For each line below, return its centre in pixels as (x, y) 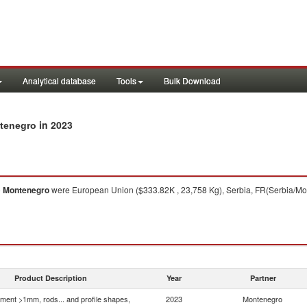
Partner (263, 278)
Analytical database (59, 81)
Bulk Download (192, 81)
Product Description (51, 278)
